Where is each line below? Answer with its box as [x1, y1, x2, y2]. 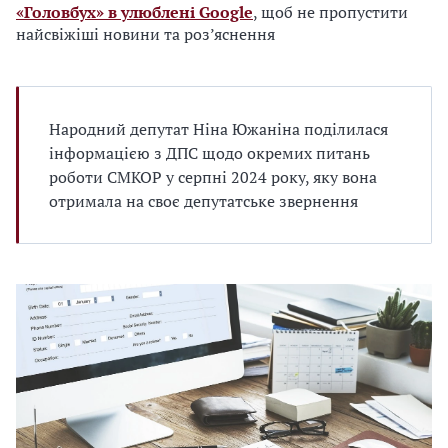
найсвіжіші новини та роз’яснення [16, 23, 279, 45]
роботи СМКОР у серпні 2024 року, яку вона [49, 166, 377, 188]
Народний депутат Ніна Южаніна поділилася [49, 118, 388, 140]
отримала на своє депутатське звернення [49, 190, 358, 212]
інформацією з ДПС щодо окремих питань [49, 142, 370, 164]
